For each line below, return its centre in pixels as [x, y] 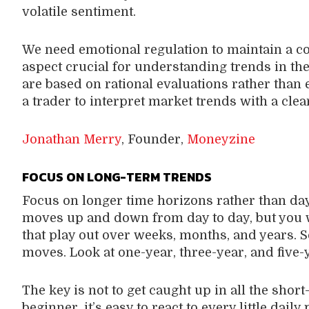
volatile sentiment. [79, 11]
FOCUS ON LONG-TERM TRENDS [112, 177]
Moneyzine [221, 139]
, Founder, [154, 139]
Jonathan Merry [71, 139]
